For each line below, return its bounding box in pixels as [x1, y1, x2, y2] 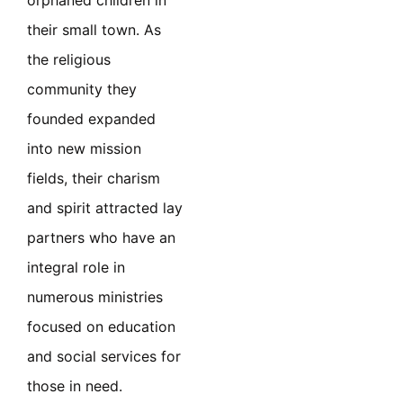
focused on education [27, 318, 175, 336]
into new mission [27, 139, 141, 158]
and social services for [27, 347, 181, 366]
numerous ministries [27, 288, 163, 307]
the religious [27, 50, 111, 69]
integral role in [27, 258, 125, 277]
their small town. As [27, 21, 161, 40]
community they [27, 80, 137, 99]
